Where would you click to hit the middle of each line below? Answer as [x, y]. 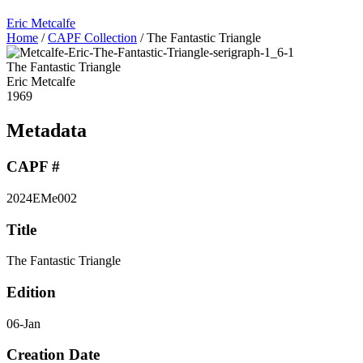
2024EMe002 [42, 198]
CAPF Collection [92, 38]
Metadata [47, 131]
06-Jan [23, 323]
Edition [31, 292]
